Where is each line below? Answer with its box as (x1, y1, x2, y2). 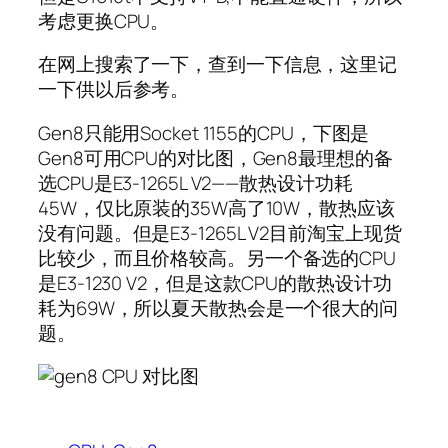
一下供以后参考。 (38, 76, 190, 103)
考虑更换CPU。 (38, 7, 170, 34)
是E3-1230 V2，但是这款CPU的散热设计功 (38, 269, 392, 296)
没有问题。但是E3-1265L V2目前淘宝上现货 (38, 219, 402, 246)
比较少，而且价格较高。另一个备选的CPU (38, 244, 396, 271)
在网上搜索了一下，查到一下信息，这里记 (38, 51, 398, 78)
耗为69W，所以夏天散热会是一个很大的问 (38, 294, 398, 321)
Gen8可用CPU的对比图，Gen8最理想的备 (38, 144, 393, 171)
